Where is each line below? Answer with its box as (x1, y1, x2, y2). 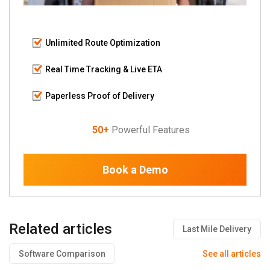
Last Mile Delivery (183, 224, 251, 234)
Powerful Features (111, 124, 190, 136)
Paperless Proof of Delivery (45, 90, 154, 101)
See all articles (202, 248, 261, 259)
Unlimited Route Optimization (45, 37, 160, 48)
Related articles (9, 220, 112, 237)
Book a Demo (102, 163, 168, 176)
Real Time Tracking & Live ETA (45, 64, 162, 74)
